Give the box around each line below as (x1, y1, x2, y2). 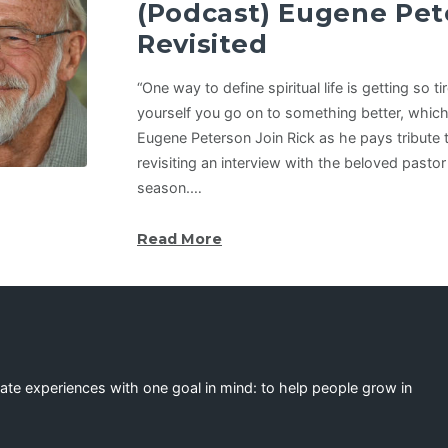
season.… (136, 178, 202, 196)
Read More (136, 229, 222, 248)
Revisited (136, 27, 268, 59)
